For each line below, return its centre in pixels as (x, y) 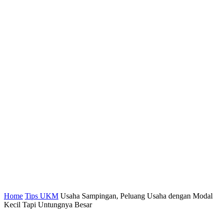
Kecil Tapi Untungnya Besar (48, 205)
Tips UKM (42, 196)
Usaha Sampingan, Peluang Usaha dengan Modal (136, 196)
